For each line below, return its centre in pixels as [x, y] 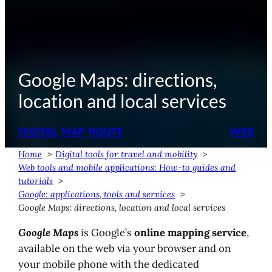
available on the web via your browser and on [125, 249]
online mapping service [191, 233]
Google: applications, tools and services [97, 195]
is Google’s [107, 233]
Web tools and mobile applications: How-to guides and [127, 168]
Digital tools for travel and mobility [127, 155]
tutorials [36, 181]
